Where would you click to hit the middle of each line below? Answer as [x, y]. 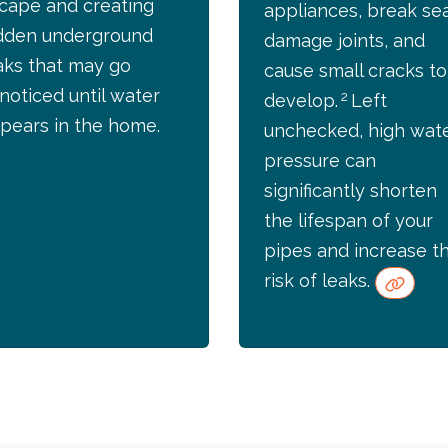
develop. [301, 101]
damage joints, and [344, 41]
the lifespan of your [348, 221]
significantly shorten [350, 191]
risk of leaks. [319, 281]
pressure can [320, 161]
